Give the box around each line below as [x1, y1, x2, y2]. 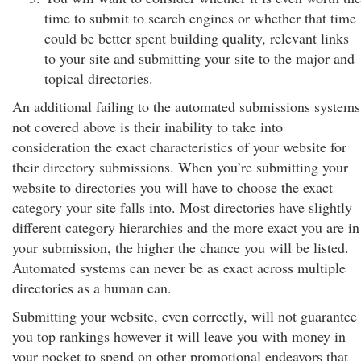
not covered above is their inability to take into [12, 117, 283, 136]
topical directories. [44, 68, 153, 88]
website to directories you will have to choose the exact [12, 177, 333, 197]
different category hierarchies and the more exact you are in [12, 218, 359, 237]
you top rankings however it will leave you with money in [12, 326, 346, 346]
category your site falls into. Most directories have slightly [12, 197, 352, 217]
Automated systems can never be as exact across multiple [12, 258, 346, 277]
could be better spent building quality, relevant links [44, 28, 349, 48]
